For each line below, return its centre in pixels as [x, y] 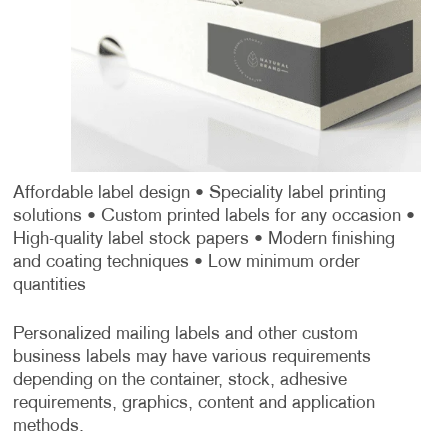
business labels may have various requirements [191, 357]
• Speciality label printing [287, 193]
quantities [49, 285]
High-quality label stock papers [130, 239]
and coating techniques [100, 262]
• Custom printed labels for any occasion [241, 216]
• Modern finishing [321, 239]
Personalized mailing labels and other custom [185, 334]
